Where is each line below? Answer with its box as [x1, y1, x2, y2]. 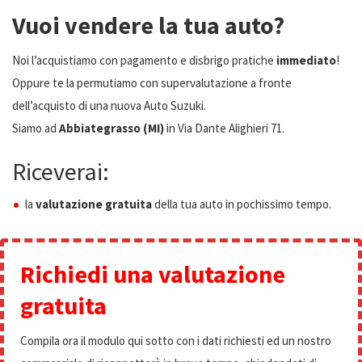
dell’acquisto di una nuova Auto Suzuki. [12, 98, 206, 113]
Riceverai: [12, 156, 109, 187]
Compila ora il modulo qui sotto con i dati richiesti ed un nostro [20, 333, 331, 348]
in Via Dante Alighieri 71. [164, 120, 284, 136]
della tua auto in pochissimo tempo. [154, 196, 331, 212]
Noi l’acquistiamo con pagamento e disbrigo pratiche [12, 53, 276, 68]
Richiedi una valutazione [20, 259, 285, 289]
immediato [276, 53, 336, 68]
